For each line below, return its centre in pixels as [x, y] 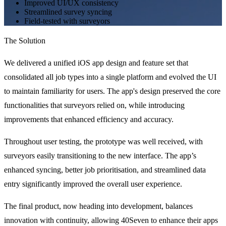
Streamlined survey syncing [68, 12]
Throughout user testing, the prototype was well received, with [103, 141]
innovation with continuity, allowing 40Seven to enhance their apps [111, 220]
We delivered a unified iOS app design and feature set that [96, 63]
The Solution [25, 40]
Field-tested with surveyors [67, 21]
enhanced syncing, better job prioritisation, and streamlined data [105, 169]
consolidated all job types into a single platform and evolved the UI [110, 77]
